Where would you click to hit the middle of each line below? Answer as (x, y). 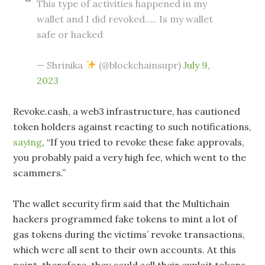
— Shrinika (61, 65)
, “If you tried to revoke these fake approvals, (143, 142)
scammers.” (40, 172)
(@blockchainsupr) (140, 65)
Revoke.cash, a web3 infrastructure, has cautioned (127, 111)
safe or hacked (70, 34)
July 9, (196, 65)
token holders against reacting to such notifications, (132, 126)
